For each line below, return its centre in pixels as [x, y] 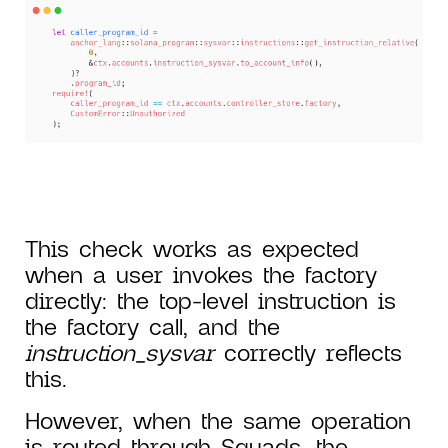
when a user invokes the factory [201, 274]
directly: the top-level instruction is [210, 300]
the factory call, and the [152, 326]
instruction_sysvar [119, 352]
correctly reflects [308, 352]
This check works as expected [192, 248]
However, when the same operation [218, 420]
